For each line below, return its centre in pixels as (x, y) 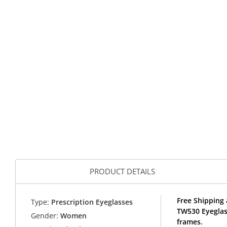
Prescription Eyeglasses (91, 202)
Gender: (45, 216)
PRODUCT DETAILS (122, 171)
